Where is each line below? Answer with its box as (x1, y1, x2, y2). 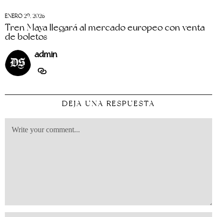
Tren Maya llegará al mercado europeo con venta (5, 21, 205, 33)
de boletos (5, 31, 47, 42)
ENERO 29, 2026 (5, 12, 45, 19)
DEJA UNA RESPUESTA (62, 98, 155, 108)
